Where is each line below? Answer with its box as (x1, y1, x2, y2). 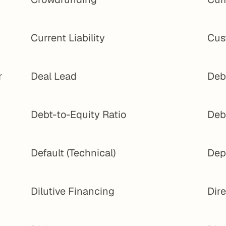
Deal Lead (31, 70, 77, 83)
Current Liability (31, 31, 105, 44)
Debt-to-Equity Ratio (31, 108, 127, 121)
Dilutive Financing (31, 185, 115, 198)
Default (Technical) (31, 146, 116, 159)
